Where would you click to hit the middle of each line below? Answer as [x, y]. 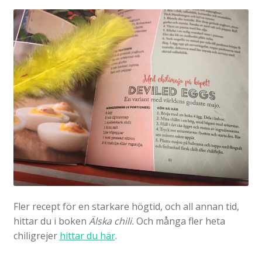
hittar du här [87, 235]
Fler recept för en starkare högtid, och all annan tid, [126, 206]
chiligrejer [36, 235]
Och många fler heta [180, 221]
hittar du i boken [51, 221]
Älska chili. [112, 221]
